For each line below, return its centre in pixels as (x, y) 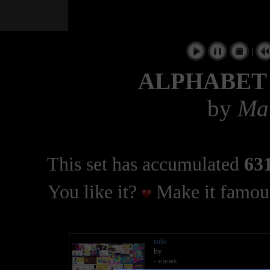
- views (165, 261)
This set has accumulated (145, 164)
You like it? (94, 192)
